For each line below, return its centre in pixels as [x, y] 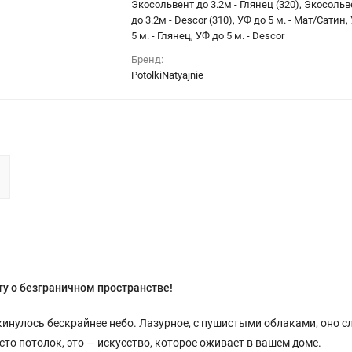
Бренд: [148, 59]
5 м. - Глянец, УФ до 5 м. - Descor [208, 36]
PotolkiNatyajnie [168, 75]
